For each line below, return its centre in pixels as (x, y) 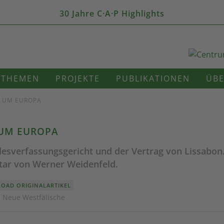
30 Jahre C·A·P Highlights (112, 13)
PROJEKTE (78, 78)
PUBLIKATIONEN (153, 78)
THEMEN (20, 78)
